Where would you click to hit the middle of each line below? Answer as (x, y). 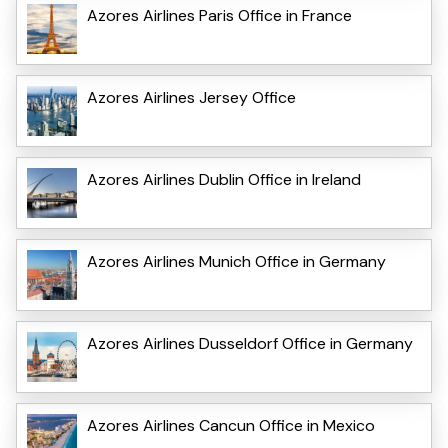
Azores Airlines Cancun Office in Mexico (231, 425)
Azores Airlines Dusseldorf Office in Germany (250, 343)
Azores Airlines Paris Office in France (219, 15)
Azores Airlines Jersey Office (191, 97)
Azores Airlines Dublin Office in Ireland (224, 179)
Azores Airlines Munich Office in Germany (236, 261)
